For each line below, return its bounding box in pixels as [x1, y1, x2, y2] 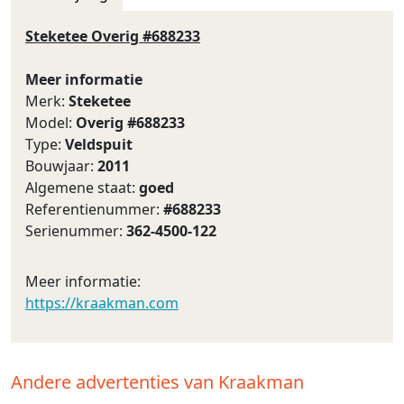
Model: [25, 112, 76, 133]
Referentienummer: [25, 198, 163, 219]
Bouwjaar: [25, 155, 97, 176]
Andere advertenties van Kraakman [11, 369, 304, 394]
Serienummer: [25, 220, 126, 241]
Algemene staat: [25, 177, 139, 197]
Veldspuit [65, 133, 133, 154]
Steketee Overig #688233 [25, 25, 200, 46]
